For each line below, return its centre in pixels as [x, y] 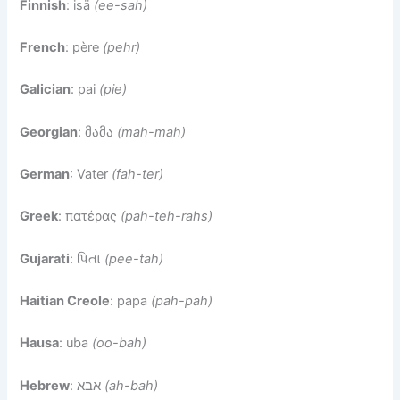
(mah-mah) [152, 132]
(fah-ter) [138, 174]
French [43, 47]
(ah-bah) [132, 385]
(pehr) [122, 47]
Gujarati [45, 258]
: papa [131, 300]
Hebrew [45, 385]
